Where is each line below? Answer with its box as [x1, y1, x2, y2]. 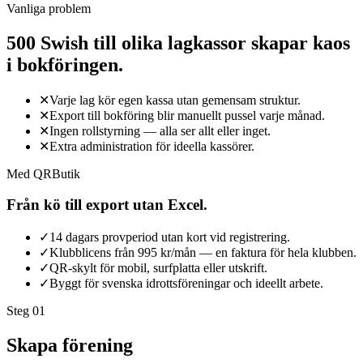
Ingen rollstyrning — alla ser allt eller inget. [49, 123, 271, 138]
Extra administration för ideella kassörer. [49, 139, 254, 153]
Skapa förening [6, 334, 133, 356]
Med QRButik [6, 166, 80, 181]
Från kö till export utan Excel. [6, 196, 207, 214]
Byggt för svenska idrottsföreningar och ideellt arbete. [49, 276, 323, 291]
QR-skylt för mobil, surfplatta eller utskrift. [49, 261, 267, 275]
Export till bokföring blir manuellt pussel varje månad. [49, 108, 325, 122]
